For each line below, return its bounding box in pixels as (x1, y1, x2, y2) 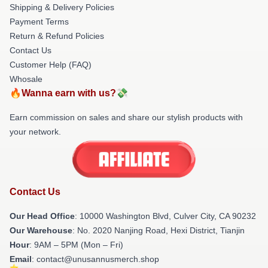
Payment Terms (10, 16, 69, 26)
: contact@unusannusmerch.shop (32, 254, 159, 264)
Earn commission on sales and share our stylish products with (10, 112, 243, 122)
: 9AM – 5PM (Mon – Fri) (29, 240, 123, 250)
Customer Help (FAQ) (10, 59, 92, 69)
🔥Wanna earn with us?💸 (10, 87, 128, 98)
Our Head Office (10, 211, 75, 221)
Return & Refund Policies (10, 31, 104, 41)
